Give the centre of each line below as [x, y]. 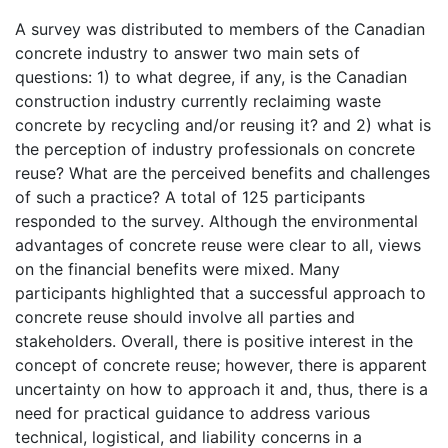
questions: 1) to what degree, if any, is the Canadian [211, 76]
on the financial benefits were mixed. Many [177, 268]
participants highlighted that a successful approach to [220, 292]
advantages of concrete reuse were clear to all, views [218, 244]
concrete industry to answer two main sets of [187, 52]
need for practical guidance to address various [192, 412]
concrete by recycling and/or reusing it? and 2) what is [223, 124]
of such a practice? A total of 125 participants [190, 196]
